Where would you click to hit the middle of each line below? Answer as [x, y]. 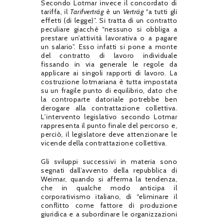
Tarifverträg [88, 11]
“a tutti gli [162, 11]
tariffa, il [55, 11]
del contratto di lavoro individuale [109, 55]
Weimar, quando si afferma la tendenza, [109, 179]
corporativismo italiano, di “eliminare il [109, 196]
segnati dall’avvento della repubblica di [109, 170]
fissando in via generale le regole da [109, 64]
